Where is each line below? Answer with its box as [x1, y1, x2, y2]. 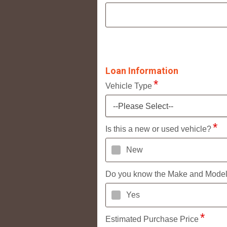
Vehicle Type [105, 81, 152, 90]
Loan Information [105, 65, 178, 76]
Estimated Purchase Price [105, 214, 199, 223]
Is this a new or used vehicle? [105, 124, 211, 133]
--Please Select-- [113, 101, 173, 110]
